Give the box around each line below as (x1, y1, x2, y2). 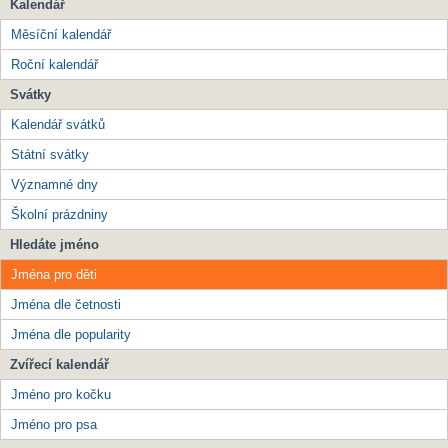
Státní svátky (11, 146, 89, 162)
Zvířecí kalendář (10, 356, 109, 372)
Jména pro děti (11, 266, 97, 282)
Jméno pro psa (11, 416, 97, 432)
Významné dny (11, 176, 98, 192)
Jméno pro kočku (11, 386, 111, 402)
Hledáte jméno (10, 236, 99, 252)
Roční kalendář (11, 56, 98, 72)
